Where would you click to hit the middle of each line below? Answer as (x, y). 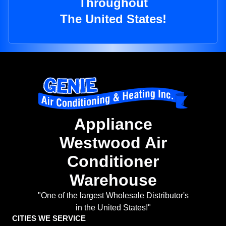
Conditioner (113, 162)
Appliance (113, 124)
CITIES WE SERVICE (49, 218)
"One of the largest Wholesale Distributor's (113, 196)
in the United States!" (113, 208)
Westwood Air (113, 143)
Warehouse (113, 180)
